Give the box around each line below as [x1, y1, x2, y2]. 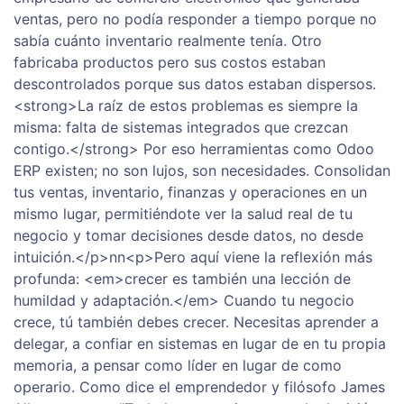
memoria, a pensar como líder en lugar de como [14, 356, 342, 375]
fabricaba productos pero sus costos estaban [14, 53, 326, 72]
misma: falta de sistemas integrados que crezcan [14, 118, 348, 137]
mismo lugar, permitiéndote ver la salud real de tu [14, 205, 353, 224]
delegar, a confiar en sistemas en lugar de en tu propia [14, 335, 386, 353]
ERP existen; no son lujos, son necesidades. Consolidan [14, 161, 390, 180]
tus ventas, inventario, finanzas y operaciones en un [14, 183, 367, 202]
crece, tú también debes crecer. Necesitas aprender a [14, 313, 379, 332]
